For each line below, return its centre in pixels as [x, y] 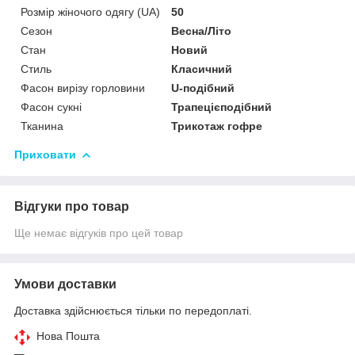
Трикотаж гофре [217, 126]
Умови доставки [65, 284]
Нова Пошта [68, 336]
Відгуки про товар [72, 207]
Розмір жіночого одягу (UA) [90, 12]
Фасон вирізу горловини [83, 88]
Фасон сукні [51, 107]
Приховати [45, 155]
